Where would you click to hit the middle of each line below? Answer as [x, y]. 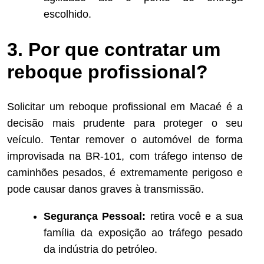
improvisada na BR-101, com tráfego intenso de [125, 156]
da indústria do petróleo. [100, 250]
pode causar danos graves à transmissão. [105, 189]
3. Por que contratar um [114, 49]
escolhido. [67, 14]
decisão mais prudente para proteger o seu [125, 123]
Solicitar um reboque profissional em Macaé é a [125, 107]
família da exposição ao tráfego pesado [143, 233]
